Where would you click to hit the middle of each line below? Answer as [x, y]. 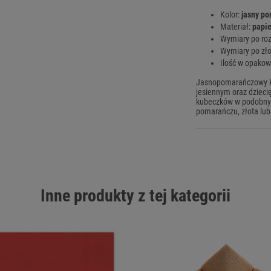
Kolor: [231, 15]
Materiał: [236, 27]
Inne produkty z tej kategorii [135, 196]
